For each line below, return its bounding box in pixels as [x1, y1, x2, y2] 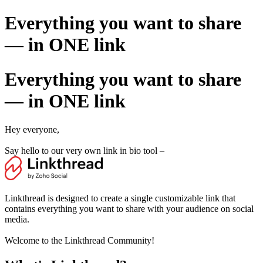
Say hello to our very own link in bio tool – [5, 146, 167, 156]
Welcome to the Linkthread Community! [5, 235, 154, 246]
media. [5, 214, 29, 225]
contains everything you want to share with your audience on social [5, 204, 254, 214]
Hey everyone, [5, 124, 59, 135]
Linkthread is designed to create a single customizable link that [5, 193, 235, 204]
